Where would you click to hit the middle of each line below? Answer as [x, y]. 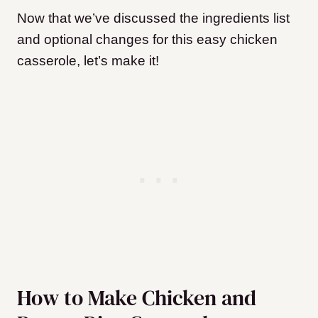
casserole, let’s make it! [88, 61]
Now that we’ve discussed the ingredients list [153, 18]
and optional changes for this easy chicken [147, 40]
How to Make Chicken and [137, 298]
